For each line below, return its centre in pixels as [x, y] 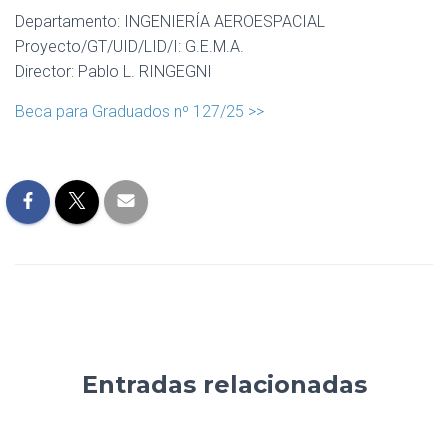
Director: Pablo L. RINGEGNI [113, 71]
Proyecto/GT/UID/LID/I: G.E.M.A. [129, 46]
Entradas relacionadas [224, 384]
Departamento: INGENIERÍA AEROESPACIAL [170, 21]
